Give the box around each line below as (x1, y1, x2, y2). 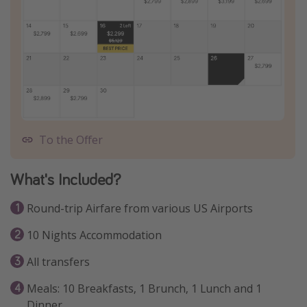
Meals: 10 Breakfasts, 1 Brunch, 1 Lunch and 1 (27, 281, 262, 297)
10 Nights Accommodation (27, 228, 162, 243)
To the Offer (39, 132, 103, 148)
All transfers (27, 254, 90, 270)
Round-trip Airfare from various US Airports (27, 201, 253, 217)
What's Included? (10, 169, 121, 191)
